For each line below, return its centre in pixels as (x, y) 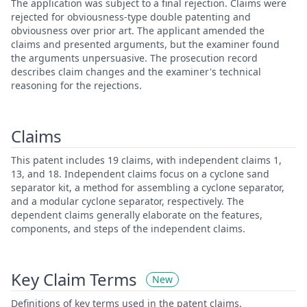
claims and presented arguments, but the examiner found (145, 44)
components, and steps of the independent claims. (128, 229)
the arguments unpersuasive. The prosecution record (134, 58)
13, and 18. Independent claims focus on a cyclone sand (140, 174)
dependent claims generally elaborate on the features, (137, 215)
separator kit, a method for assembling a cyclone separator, (148, 187)
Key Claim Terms (74, 279)
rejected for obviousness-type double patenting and (131, 17)
